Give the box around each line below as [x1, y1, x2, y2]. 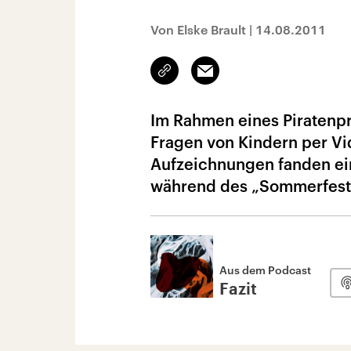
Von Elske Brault [150, 22, 246, 37]
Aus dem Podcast [219, 263, 311, 277]
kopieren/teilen [165, 71, 239, 84]
